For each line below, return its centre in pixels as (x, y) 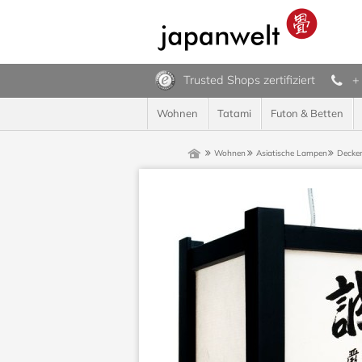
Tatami (234, 113)
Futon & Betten (307, 113)
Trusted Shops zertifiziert (249, 80)
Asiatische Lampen (291, 154)
